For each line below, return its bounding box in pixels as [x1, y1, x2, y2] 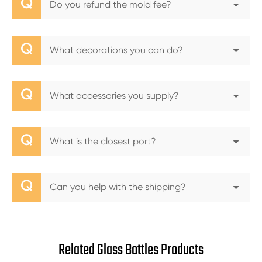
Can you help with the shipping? [50, 181, 186, 192]
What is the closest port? [50, 136, 156, 147]
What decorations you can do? [50, 44, 183, 56]
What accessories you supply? [50, 90, 179, 101]
